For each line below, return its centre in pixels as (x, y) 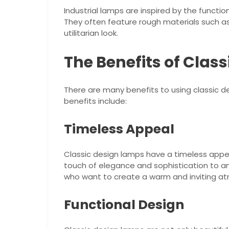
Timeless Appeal (119, 129)
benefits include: (95, 101)
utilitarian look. (91, 33)
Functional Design (124, 205)
